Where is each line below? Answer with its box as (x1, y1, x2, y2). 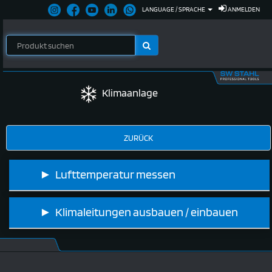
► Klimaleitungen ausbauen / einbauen (39, 204, 238, 219)
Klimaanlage (97, 86, 158, 100)
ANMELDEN (228, 5, 260, 13)
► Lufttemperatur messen (39, 166, 175, 182)
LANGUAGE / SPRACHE (142, 5, 206, 13)
